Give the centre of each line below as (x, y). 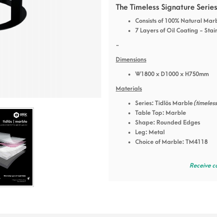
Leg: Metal (150, 132)
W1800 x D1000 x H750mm (172, 74)
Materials (129, 89)
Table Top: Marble (161, 113)
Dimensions (131, 60)
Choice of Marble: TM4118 (171, 142)
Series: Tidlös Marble (164, 103)
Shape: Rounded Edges (168, 123)
